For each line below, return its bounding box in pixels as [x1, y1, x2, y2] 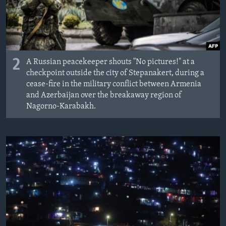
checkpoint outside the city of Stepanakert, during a [26, 69, 204, 77]
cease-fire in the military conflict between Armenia [26, 80, 201, 88]
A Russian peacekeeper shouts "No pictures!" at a [26, 58, 195, 66]
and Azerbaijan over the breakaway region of [26, 91, 182, 99]
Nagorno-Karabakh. [26, 102, 96, 110]
